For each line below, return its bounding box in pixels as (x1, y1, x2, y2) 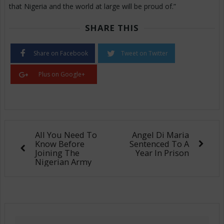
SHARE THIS (85, 22, 139, 34)
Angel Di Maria (132, 129, 189, 141)
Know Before (35, 138, 84, 150)
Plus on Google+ (38, 70, 85, 79)
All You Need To (35, 129, 97, 141)
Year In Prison (135, 147, 189, 159)
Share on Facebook (33, 49, 88, 58)
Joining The (35, 147, 79, 159)
